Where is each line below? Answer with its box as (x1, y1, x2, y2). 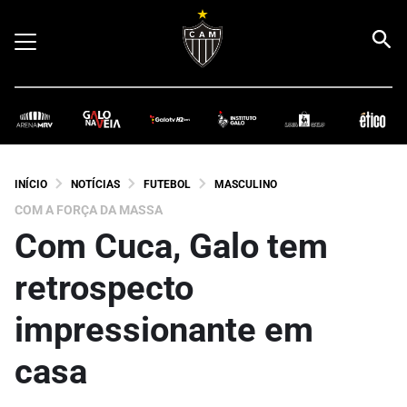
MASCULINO (214, 177, 277, 191)
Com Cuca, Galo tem (15, 224, 328, 266)
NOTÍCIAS (71, 177, 120, 191)
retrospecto (15, 266, 194, 308)
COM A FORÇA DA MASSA (15, 202, 163, 217)
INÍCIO (15, 177, 47, 191)
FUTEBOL (144, 177, 191, 191)
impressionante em (15, 308, 313, 350)
